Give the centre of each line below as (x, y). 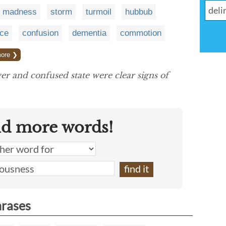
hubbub (139, 12)
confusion (40, 33)
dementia (89, 33)
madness (20, 12)
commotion (141, 33)
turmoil (99, 12)
